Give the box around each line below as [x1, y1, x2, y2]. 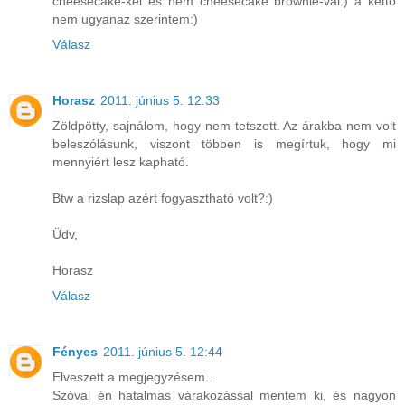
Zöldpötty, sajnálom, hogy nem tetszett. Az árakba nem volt [52, 118, 396, 134]
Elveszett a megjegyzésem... [52, 370, 216, 385]
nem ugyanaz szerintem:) [52, 12, 198, 27]
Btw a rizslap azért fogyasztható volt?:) [52, 191, 273, 206]
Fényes [52, 344, 98, 360]
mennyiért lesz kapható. [52, 155, 189, 170]
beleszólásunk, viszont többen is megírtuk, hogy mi [52, 137, 396, 152]
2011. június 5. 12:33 [100, 93, 220, 108]
